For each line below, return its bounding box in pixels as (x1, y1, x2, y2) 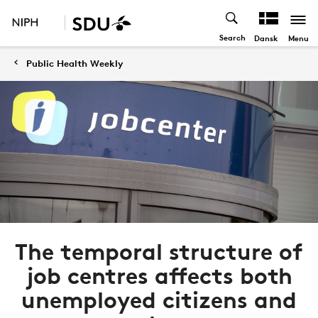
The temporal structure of (15, 238, 303, 265)
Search (219, 32, 246, 43)
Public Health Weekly (26, 57, 123, 69)
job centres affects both (26, 262, 292, 290)
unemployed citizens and (21, 286, 297, 314)
